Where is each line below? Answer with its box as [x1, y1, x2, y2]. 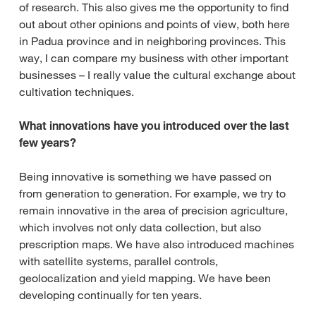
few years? [19, 135, 76, 150]
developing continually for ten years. [19, 288, 202, 303]
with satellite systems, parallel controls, [19, 254, 218, 269]
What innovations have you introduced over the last [19, 119, 289, 133]
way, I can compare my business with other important [19, 51, 288, 66]
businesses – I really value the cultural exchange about [19, 68, 296, 83]
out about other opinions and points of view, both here [19, 17, 290, 32]
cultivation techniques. [19, 85, 134, 99]
